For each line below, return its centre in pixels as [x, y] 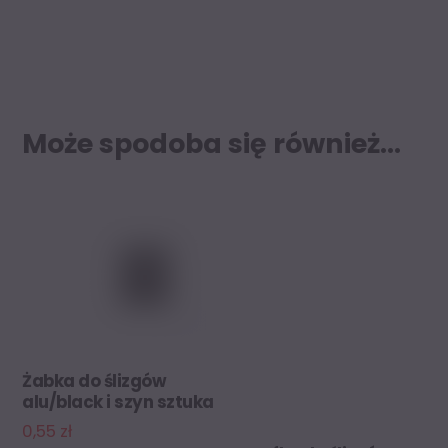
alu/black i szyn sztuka [118, 401]
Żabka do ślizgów [94, 380]
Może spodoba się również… [212, 144]
